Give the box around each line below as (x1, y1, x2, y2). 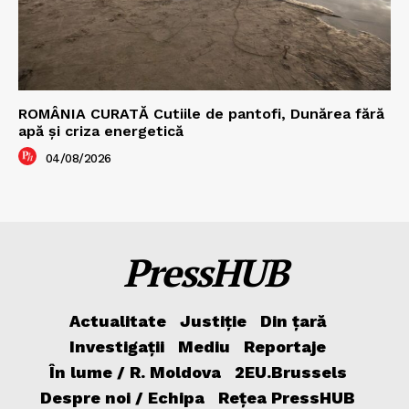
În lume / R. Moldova (48, 362, 221, 383)
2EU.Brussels (234, 362, 347, 383)
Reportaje (244, 337, 326, 357)
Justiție (179, 311, 246, 331)
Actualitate (68, 311, 166, 331)
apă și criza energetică (18, 122, 184, 141)
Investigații (69, 337, 164, 357)
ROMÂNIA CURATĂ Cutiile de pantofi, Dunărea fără (18, 105, 384, 123)
